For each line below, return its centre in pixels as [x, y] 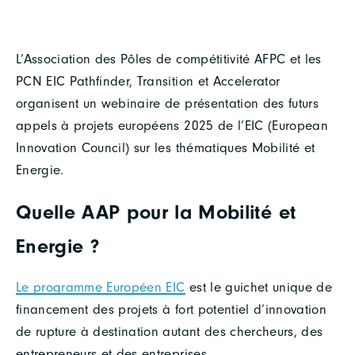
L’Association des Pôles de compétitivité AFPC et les [169, 59]
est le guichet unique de [258, 288]
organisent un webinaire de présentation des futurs [167, 104]
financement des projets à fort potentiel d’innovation [172, 310]
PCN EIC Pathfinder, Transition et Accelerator [148, 82]
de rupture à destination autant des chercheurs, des [170, 332]
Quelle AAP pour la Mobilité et [156, 212]
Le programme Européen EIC [101, 288]
